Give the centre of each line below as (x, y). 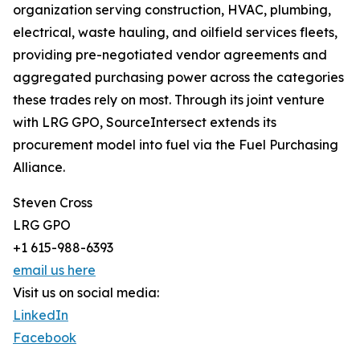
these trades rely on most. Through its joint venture (169, 100)
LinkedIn (41, 315)
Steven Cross (53, 203)
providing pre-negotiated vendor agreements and (170, 55)
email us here (54, 270)
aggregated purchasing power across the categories (178, 78)
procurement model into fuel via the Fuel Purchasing (176, 145)
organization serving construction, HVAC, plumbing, (172, 10)
